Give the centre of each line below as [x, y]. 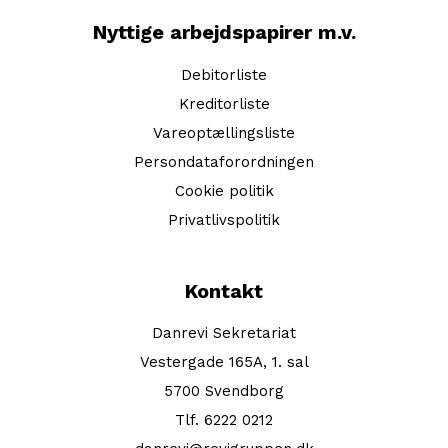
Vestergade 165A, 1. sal [224, 362]
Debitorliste [224, 74]
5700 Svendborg [224, 391]
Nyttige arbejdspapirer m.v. [224, 32]
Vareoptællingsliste [224, 132]
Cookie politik [224, 190]
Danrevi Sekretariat [224, 333]
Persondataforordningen [224, 161]
